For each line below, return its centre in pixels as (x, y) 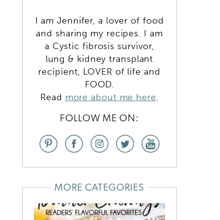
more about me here (110, 97)
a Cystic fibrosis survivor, (99, 46)
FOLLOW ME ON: (99, 119)
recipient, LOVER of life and (99, 71)
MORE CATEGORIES (99, 188)
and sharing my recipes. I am (99, 33)
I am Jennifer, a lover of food (99, 20)
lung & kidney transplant (99, 59)
